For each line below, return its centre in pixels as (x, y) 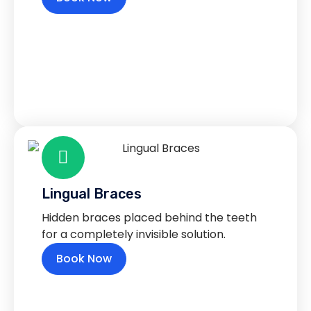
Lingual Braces (92, 194)
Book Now (84, 259)
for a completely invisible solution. (134, 235)
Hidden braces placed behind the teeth (149, 218)
